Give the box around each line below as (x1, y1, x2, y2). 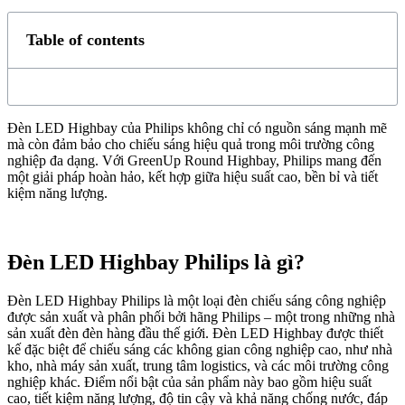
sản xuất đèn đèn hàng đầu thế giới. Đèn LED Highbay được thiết (7, 325, 383, 341)
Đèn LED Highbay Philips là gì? (7, 250, 305, 274)
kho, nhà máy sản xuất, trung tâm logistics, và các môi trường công (7, 357, 389, 373)
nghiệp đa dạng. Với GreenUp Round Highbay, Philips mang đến (7, 152, 381, 168)
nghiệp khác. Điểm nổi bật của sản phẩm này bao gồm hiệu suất (7, 373, 372, 390)
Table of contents (26, 30, 145, 49)
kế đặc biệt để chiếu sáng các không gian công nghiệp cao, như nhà (7, 341, 392, 357)
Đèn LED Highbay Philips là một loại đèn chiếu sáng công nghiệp (7, 292, 386, 308)
